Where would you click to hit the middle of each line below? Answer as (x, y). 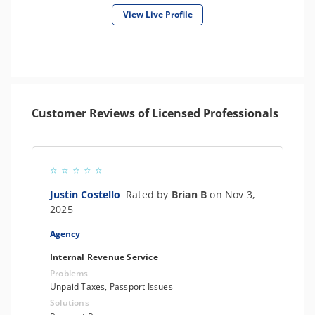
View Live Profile (157, 14)
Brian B (191, 194)
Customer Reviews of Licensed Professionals (155, 113)
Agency (65, 234)
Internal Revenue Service (104, 257)
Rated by (149, 194)
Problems (69, 273)
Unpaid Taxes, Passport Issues (111, 287)
